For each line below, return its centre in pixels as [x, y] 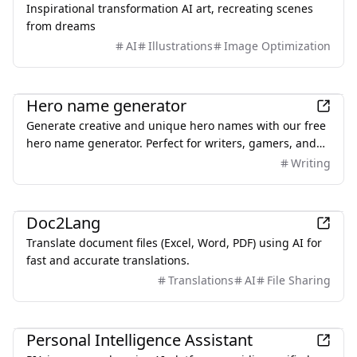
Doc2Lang [63, 223]
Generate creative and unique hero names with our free [176, 126]
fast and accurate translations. [108, 260]
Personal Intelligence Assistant [139, 340]
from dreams [61, 26]
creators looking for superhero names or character [162, 161]
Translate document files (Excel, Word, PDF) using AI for [174, 243]
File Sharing [299, 280]
